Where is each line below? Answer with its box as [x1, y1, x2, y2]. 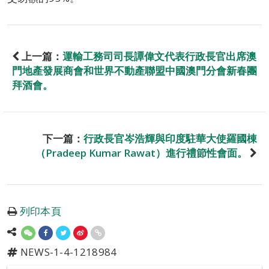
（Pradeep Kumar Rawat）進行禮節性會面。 [35, 146, 247, 160]
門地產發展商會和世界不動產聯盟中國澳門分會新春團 [12, 64, 257, 77]
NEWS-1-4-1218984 [17, 245, 117, 259]
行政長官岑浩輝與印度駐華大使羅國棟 [83, 131, 257, 145]
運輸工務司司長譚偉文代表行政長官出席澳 [62, 49, 256, 63]
